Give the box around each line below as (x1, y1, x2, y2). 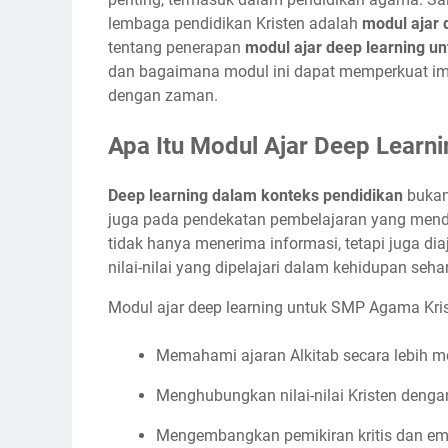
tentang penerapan (108, 37, 245, 57)
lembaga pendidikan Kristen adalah (108, 13, 362, 33)
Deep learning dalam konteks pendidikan (108, 185, 403, 205)
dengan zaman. (108, 85, 218, 105)
